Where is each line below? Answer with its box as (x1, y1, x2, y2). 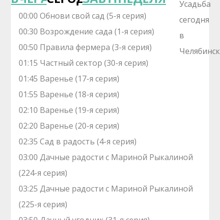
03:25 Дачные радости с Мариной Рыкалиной (19, 183, 193, 194)
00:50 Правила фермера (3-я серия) (19, 42, 152, 53)
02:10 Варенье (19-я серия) (19, 105, 120, 115)
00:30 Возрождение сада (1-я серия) (19, 26, 155, 37)
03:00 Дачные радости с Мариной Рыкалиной (19, 152, 193, 163)
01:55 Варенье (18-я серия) (19, 89, 120, 100)
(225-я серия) (19, 199, 68, 210)
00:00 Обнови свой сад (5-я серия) (19, 10, 147, 21)
